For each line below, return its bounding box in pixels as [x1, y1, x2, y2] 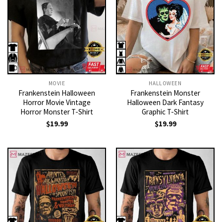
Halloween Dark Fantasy [127, 98, 204, 108]
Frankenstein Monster [130, 88, 200, 98]
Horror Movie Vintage [23, 98, 91, 108]
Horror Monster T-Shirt [20, 107, 93, 117]
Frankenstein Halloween [18, 88, 95, 98]
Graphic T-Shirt [142, 107, 189, 117]
